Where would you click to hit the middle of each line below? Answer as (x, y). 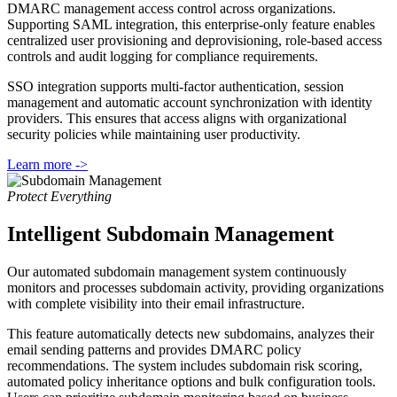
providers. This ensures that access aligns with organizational (177, 119)
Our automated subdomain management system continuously (177, 272)
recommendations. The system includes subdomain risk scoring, (185, 366)
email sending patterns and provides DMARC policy (154, 350)
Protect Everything (59, 197)
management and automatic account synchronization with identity (190, 103)
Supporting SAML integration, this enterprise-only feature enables (191, 25)
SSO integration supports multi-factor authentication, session (175, 87)
